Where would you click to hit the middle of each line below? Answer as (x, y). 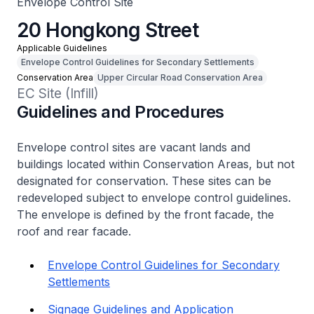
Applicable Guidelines (62, 48)
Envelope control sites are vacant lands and (134, 147)
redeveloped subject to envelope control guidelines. (154, 198)
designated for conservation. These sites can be (144, 181)
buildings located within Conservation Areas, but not (156, 164)
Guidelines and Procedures (121, 112)
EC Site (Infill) (58, 94)
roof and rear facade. (74, 231)
